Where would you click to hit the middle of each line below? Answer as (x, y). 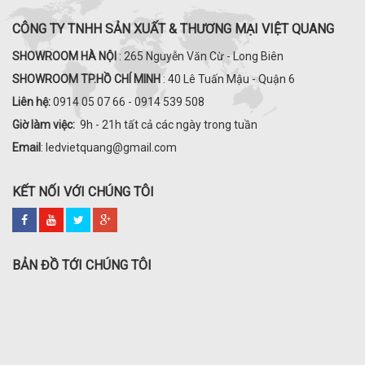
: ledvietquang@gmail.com (109, 147)
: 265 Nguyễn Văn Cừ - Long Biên (201, 56)
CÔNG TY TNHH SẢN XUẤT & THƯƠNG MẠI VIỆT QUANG (173, 29)
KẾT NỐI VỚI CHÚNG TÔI (83, 192)
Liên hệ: (33, 102)
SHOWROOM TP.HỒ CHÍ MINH (86, 79)
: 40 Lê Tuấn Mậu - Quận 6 (228, 79)
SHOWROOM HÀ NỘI (66, 56)
